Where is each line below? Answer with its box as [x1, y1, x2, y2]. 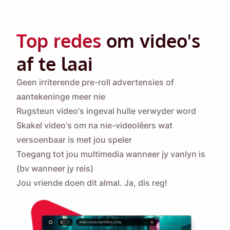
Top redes [16, 28, 101, 52]
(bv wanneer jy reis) [16, 163, 93, 174]
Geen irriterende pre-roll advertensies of [16, 76, 174, 87]
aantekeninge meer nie [16, 91, 105, 102]
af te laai [16, 51, 93, 75]
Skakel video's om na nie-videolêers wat [16, 120, 172, 130]
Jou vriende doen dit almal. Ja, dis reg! [16, 177, 167, 188]
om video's [101, 28, 200, 52]
